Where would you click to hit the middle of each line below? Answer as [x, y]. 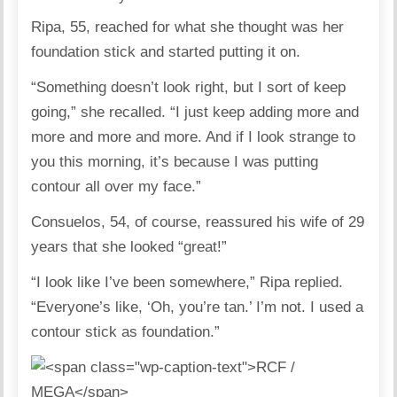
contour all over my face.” [117, 186]
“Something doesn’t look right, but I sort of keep [189, 87]
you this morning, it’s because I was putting [175, 161]
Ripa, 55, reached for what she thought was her [188, 27]
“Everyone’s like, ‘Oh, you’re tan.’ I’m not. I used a [198, 307]
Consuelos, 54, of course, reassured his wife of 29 [198, 222]
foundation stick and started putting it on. [166, 51]
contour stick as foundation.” [126, 331]
